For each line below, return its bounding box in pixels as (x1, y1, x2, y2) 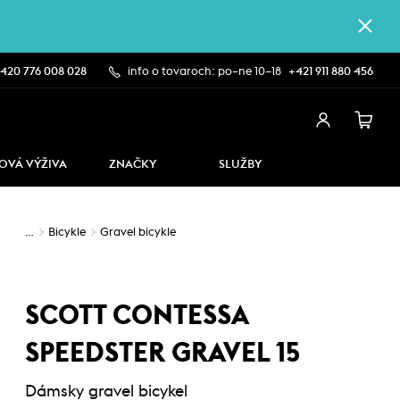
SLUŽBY (218, 159, 262, 171)
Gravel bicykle (100, 227, 176, 238)
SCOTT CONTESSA (25, 303, 248, 329)
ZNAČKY (109, 159, 156, 171)
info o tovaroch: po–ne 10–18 (128, 66, 281, 78)
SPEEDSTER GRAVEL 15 (25, 340, 300, 367)
